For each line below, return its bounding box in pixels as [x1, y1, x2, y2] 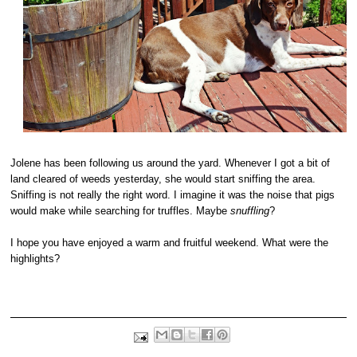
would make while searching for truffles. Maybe [10, 204, 231, 217]
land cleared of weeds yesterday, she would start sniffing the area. [10, 172, 316, 185]
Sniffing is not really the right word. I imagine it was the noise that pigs [10, 188, 335, 201]
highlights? [10, 252, 61, 265]
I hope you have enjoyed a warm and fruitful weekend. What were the [10, 236, 329, 249]
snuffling [230, 204, 270, 217]
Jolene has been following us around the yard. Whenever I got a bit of [10, 156, 331, 169]
